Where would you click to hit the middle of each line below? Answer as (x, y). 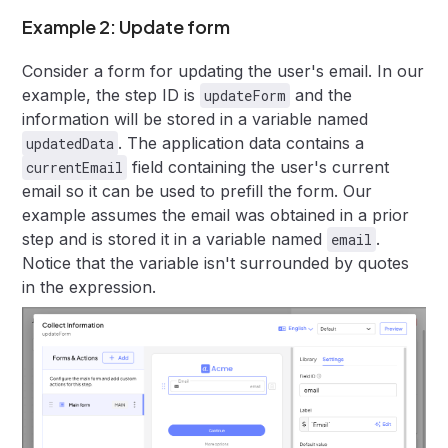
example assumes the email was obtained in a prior (216, 215)
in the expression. (89, 287)
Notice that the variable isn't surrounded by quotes (216, 263)
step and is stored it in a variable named (175, 239)
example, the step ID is (111, 95)
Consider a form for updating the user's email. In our (223, 71)
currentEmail (75, 168)
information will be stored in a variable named (195, 119)
